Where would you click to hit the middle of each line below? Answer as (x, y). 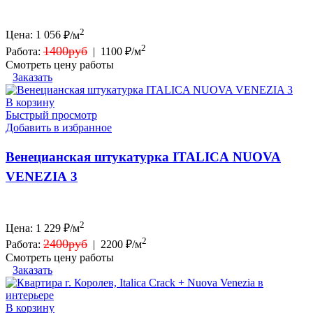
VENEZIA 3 (42, 176)
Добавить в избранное (59, 128)
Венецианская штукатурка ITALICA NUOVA (143, 156)
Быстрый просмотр (51, 115)
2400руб (65, 244)
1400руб (65, 51)
